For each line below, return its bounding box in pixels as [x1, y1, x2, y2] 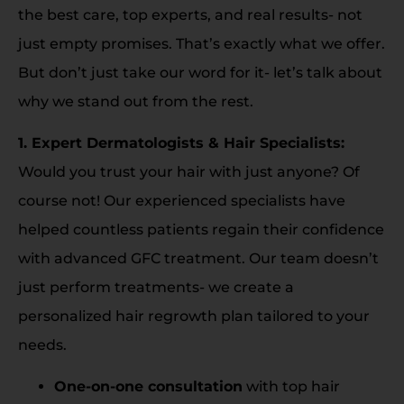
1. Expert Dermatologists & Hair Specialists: [18, 134, 344, 151]
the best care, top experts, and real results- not [18, 5, 363, 23]
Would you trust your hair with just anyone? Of [18, 163, 360, 180]
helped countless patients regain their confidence [18, 221, 384, 238]
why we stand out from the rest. [18, 92, 253, 110]
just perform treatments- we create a [18, 279, 294, 296]
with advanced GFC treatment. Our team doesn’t [18, 250, 379, 267]
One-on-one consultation [54, 378, 243, 396]
